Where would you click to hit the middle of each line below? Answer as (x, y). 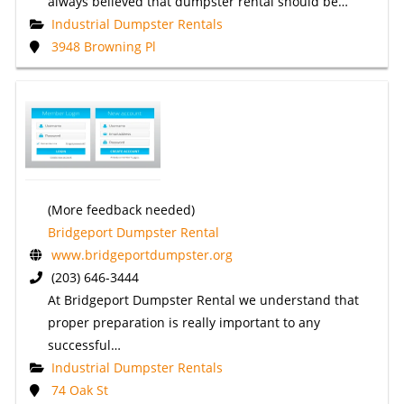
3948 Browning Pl (103, 46)
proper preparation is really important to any (184, 323)
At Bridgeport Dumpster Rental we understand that (203, 300)
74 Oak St (79, 390)
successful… (84, 345)
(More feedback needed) (121, 210)
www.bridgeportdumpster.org (142, 255)
